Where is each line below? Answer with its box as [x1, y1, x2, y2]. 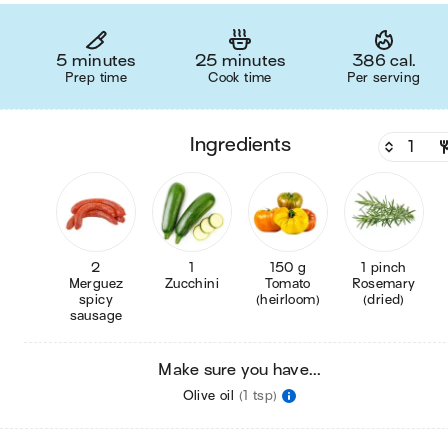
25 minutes [194, 52, 286, 70]
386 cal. [352, 52, 416, 70]
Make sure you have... [158, 361, 322, 379]
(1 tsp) [238, 388, 278, 403]
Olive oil [182, 388, 235, 403]
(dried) [363, 292, 405, 307]
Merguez [68, 276, 80, 291]
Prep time [64, 70, 128, 85]
